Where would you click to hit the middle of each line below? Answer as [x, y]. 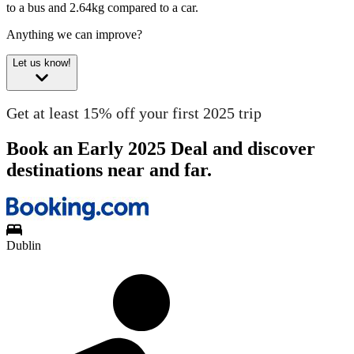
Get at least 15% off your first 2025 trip [134, 113]
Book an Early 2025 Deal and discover [161, 148]
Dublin [24, 245]
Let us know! [42, 63]
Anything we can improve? [74, 35]
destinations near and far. [109, 169]
